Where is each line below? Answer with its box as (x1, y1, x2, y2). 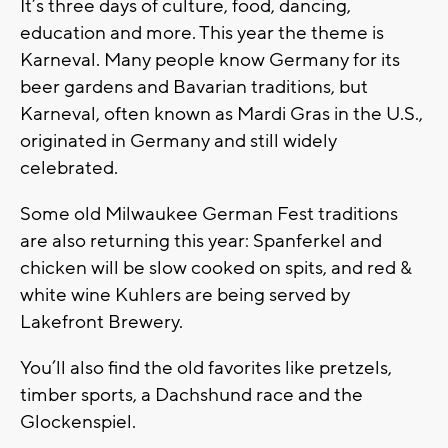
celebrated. (20, 155, 118, 180)
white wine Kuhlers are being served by (20, 282, 350, 307)
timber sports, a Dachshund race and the (20, 382, 363, 407)
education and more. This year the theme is (20, 20, 384, 45)
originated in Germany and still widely (20, 128, 337, 153)
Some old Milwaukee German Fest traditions (20, 201, 398, 226)
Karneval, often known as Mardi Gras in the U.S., (20, 101, 423, 126)
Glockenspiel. (20, 409, 136, 434)
